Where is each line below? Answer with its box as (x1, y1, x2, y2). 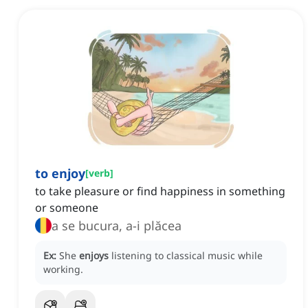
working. (43, 263, 83, 276)
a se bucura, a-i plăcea (52, 217, 181, 234)
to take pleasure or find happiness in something (35, 184, 285, 199)
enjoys (79, 249, 109, 263)
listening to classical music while (111, 249, 263, 263)
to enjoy (35, 165, 85, 182)
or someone (35, 200, 98, 216)
